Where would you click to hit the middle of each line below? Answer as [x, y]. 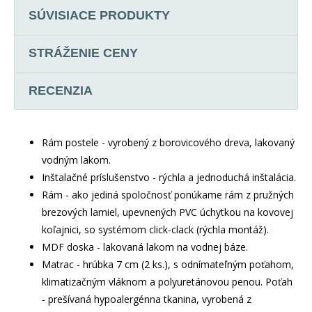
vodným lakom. [76, 159]
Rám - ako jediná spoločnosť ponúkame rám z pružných [168, 194]
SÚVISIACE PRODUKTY [99, 15]
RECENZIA [61, 90]
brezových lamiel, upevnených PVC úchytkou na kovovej [167, 212]
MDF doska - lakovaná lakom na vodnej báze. [145, 247]
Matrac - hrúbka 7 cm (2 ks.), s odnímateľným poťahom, [168, 264]
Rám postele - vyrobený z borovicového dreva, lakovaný [168, 142]
